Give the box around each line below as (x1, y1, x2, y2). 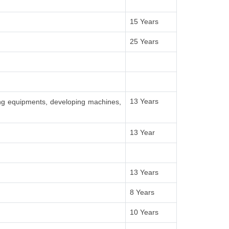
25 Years (130, 37, 158, 45)
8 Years (130, 188, 154, 196)
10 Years (130, 208, 158, 216)
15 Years (130, 17, 158, 26)
